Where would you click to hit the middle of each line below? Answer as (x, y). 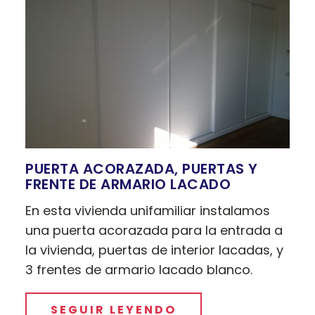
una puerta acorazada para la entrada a (154, 231)
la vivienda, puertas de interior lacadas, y (155, 250)
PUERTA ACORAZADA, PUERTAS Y (142, 169)
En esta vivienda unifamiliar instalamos (148, 211)
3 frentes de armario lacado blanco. (139, 270)
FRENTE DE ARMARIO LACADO (128, 185)
